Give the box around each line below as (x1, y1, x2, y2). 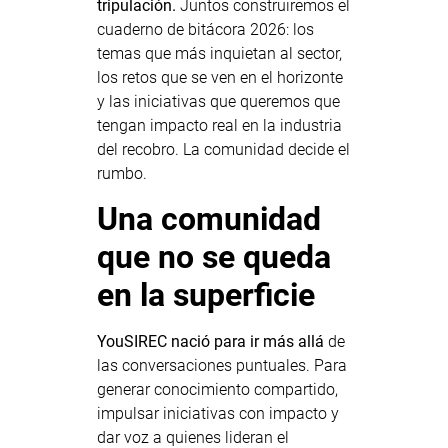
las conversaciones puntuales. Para (96, 356, 347, 376)
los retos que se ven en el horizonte (96, 68, 343, 88)
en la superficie (96, 276, 315, 315)
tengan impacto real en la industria (96, 116, 342, 136)
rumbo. (96, 164, 147, 184)
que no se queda (96, 238, 331, 277)
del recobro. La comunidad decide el (96, 140, 350, 160)
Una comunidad (96, 200, 321, 239)
